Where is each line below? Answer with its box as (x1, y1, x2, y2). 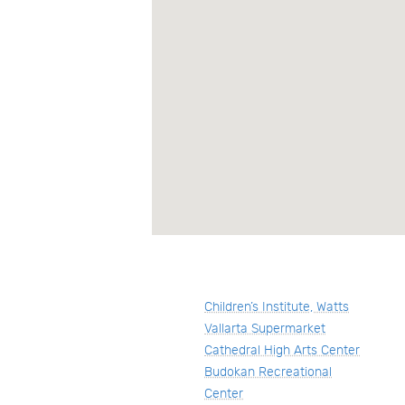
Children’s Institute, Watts (204, 298, 350, 315)
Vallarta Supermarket (204, 320, 326, 336)
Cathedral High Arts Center (204, 342, 361, 358)
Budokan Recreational (204, 363, 333, 380)
